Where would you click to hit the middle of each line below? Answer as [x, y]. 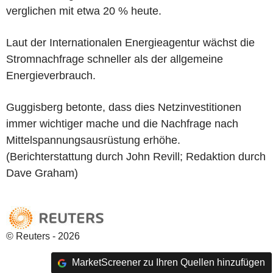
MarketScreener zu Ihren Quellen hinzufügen [167, 263]
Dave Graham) [42, 173]
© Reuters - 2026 [43, 236]
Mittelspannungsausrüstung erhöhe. [93, 140]
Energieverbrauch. [51, 75]
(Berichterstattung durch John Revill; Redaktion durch [136, 156]
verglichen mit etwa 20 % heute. [84, 11]
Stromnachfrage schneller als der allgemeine [115, 59]
